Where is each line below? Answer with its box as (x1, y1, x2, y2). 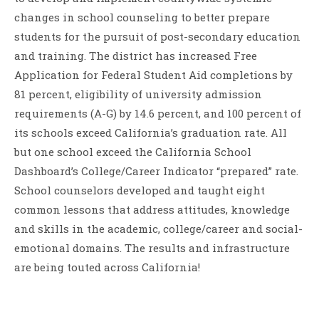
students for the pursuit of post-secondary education (14, 28, 300, 43)
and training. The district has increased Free (14, 48, 257, 63)
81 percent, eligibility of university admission (14, 86, 262, 101)
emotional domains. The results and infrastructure (14, 240, 290, 255)
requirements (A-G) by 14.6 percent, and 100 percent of (14, 105, 301, 120)
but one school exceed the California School (14, 144, 251, 159)
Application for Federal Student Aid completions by (14, 67, 293, 82)
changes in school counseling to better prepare (14, 9, 270, 24)
